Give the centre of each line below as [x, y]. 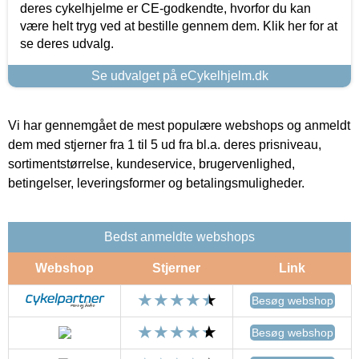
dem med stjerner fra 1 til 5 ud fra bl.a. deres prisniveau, [165, 145]
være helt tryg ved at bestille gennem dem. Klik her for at [179, 26]
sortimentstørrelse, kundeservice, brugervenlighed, [151, 164]
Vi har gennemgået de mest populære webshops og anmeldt [179, 126]
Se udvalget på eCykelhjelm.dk [179, 76]
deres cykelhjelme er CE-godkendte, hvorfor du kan [165, 9]
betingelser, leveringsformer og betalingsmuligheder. [156, 184]
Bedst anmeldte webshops [179, 237]
